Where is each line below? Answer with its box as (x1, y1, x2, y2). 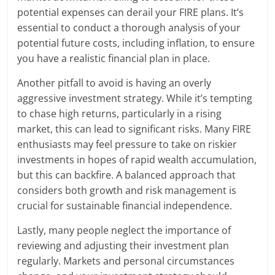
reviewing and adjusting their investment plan (17, 239, 230, 253)
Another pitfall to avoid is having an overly (17, 76, 212, 90)
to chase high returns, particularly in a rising (17, 107, 222, 121)
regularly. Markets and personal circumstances (17, 254, 235, 268)
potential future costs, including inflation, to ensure (17, 36, 255, 50)
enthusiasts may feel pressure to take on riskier (17, 137, 238, 152)
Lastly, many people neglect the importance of (17, 223, 231, 238)
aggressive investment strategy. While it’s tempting (17, 91, 253, 106)
